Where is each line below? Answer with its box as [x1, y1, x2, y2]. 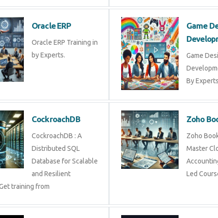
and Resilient [32, 170, 71, 178]
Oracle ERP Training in [32, 38, 98, 46]
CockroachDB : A [32, 132, 82, 140]
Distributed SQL [32, 145, 80, 153]
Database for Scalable [32, 157, 98, 165]
